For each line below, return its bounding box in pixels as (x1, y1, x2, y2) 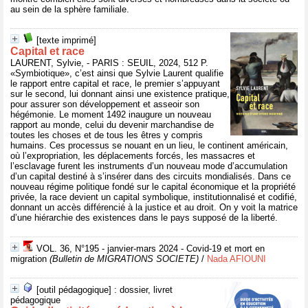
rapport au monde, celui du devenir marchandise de (10, 120, 214, 130)
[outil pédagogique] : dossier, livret (36, 285, 173, 295)
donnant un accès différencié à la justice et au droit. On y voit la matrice (10, 202, 298, 212)
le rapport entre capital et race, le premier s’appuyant (10, 78, 220, 89)
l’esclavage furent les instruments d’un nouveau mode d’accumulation (10, 161, 287, 171)
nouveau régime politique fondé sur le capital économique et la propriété (10, 181, 296, 192)
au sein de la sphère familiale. (10, 4, 129, 14)
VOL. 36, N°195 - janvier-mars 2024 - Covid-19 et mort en (36, 243, 265, 254)
